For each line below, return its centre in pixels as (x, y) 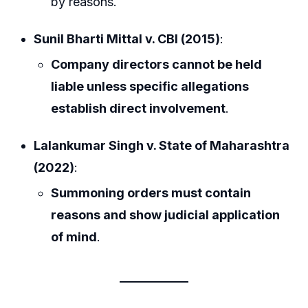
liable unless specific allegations (150, 86)
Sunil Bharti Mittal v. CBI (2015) (127, 38)
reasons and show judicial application (166, 214)
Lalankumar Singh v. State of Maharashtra (162, 145)
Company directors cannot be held (157, 64)
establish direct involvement (139, 108)
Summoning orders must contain (151, 192)
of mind (74, 236)
